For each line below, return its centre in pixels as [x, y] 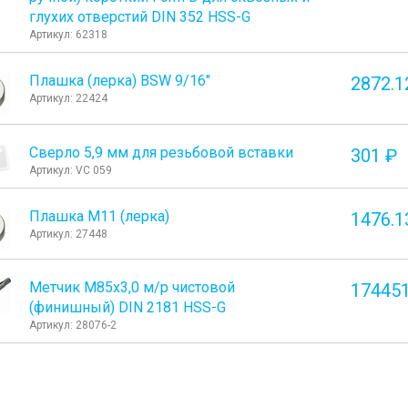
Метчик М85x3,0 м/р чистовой [133, 288]
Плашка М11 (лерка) [100, 216]
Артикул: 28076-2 [73, 326]
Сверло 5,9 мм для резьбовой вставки [162, 152]
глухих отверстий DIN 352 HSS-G [140, 17]
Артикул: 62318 [69, 35]
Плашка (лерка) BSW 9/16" [120, 81]
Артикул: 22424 [69, 99]
